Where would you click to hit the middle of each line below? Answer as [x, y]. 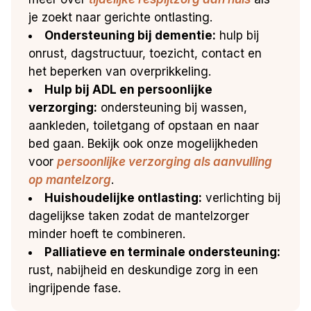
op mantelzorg [70, 179]
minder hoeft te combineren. [107, 234]
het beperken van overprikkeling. [120, 71]
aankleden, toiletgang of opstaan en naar [144, 125]
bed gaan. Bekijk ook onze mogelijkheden [144, 143]
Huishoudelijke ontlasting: [124, 197]
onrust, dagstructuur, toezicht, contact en [145, 53]
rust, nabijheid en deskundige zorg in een [144, 270]
